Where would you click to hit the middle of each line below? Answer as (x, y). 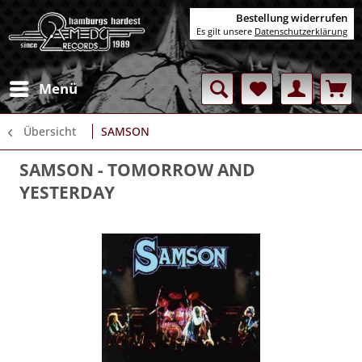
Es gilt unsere (225, 31)
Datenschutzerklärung (301, 31)
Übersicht (50, 131)
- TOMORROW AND (175, 170)
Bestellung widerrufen (292, 18)
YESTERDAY (67, 192)
